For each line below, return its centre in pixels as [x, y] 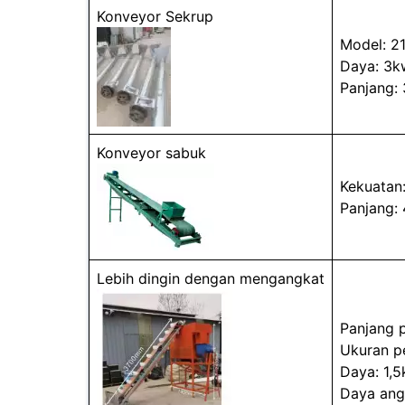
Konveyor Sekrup [155, 16]
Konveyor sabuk [151, 153]
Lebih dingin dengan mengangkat [210, 278]
